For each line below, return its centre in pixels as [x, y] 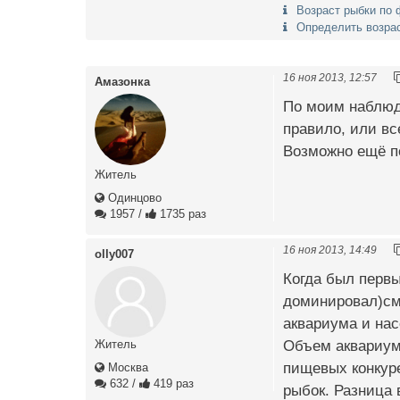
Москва [126, 367]
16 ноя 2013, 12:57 [330, 77]
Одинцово [133, 197]
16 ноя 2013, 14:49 [330, 249]
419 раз [172, 383]
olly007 [114, 254]
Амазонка [122, 81]
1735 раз [181, 213]
